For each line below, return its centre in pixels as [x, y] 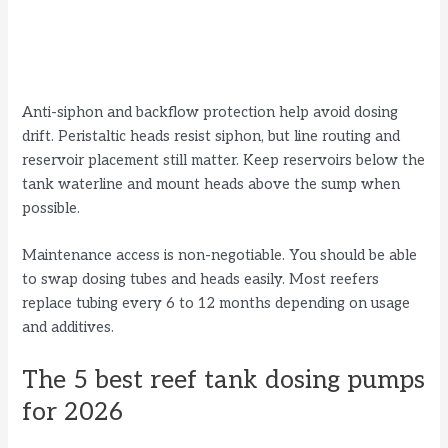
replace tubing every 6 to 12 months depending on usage [216, 304]
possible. [51, 208]
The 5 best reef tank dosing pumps [224, 379]
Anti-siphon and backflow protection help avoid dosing [210, 112]
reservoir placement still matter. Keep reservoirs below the [224, 160]
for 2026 [73, 411]
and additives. [68, 328]
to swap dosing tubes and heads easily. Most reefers [201, 280]
